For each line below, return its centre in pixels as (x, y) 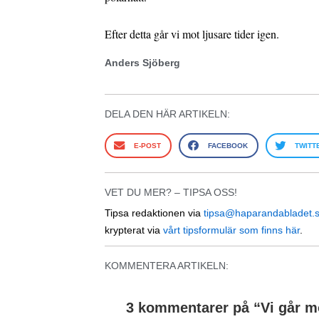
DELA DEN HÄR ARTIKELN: (167, 114)
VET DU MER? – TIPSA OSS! (171, 193)
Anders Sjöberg (142, 63)
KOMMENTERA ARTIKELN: (167, 266)
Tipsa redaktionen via (154, 213)
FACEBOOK (228, 146)
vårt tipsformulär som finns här (231, 230)
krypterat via (134, 230)
